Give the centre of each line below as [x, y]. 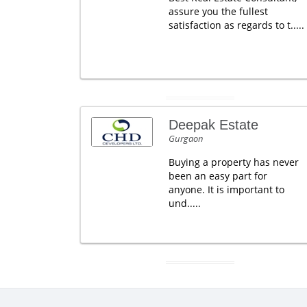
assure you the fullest [218, 11]
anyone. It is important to [226, 189]
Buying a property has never [233, 162]
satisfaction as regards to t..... [236, 25]
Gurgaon [186, 138]
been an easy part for [218, 176]
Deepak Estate [213, 125]
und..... [184, 203]
